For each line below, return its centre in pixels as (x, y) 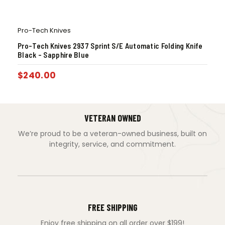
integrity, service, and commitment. (113, 144)
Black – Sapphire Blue (53, 55)
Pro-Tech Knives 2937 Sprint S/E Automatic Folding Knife (110, 46)
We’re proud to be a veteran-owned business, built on (113, 133)
